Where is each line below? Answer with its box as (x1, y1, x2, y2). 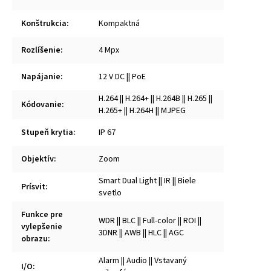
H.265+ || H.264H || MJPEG (99, 104, 186, 117)
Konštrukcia (21, 17, 67, 30)
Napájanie (21, 70, 60, 83)
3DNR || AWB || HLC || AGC (99, 226, 184, 239)
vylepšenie (21, 220, 62, 233)
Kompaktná (99, 17, 140, 30)
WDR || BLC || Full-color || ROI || (99, 214, 201, 227)
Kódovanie (21, 98, 62, 111)
